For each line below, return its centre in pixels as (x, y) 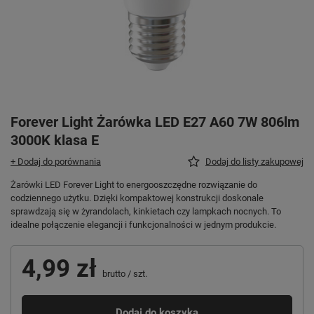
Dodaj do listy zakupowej (254, 161)
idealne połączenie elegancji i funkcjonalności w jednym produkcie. (143, 224)
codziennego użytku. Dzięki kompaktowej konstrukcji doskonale (137, 198)
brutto (113, 273)
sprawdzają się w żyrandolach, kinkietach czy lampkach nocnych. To (146, 211)
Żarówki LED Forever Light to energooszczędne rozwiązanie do (134, 184)
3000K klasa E (55, 140)
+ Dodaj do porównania (56, 161)
